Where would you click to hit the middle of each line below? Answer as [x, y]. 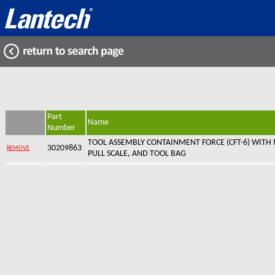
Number [61, 128]
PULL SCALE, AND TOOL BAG [137, 154]
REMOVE [18, 148]
